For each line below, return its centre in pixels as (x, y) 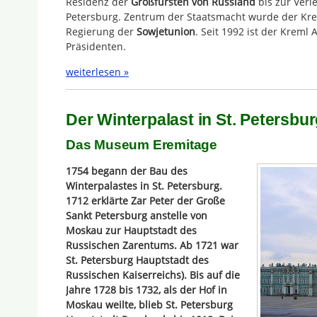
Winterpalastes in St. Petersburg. (144, 185)
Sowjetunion (166, 32)
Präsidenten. (96, 47)
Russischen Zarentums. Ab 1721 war (152, 245)
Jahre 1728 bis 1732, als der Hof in (146, 289)
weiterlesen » (97, 71)
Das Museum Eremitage (142, 145)
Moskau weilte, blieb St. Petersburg (149, 304)
